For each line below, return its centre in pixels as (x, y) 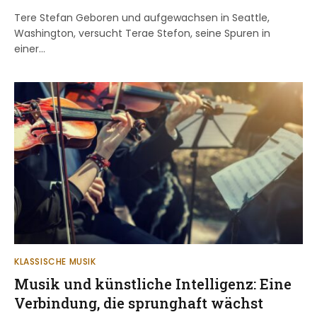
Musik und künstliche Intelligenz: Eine (153, 284)
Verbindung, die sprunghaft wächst (139, 303)
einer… (30, 48)
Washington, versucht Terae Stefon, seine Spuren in (142, 33)
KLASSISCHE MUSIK (55, 262)
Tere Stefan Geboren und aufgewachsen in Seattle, (142, 17)
